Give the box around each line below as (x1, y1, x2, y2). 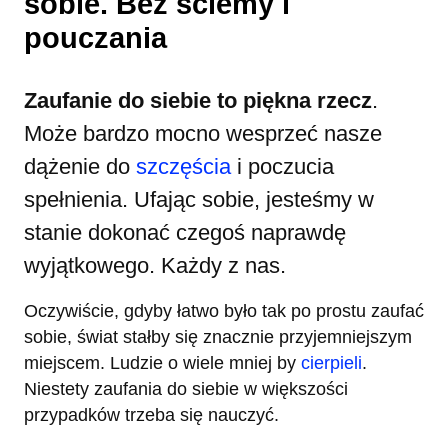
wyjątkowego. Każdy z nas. (24, 252, 286, 278)
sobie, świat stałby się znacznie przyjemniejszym (24, 326, 412, 347)
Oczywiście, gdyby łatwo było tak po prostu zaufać (24, 300, 424, 321)
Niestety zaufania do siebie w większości (24, 378, 348, 399)
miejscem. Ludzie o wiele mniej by (24, 352, 301, 373)
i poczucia (231, 153, 334, 179)
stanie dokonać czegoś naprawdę (24, 219, 346, 245)
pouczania (24, 21, 167, 54)
